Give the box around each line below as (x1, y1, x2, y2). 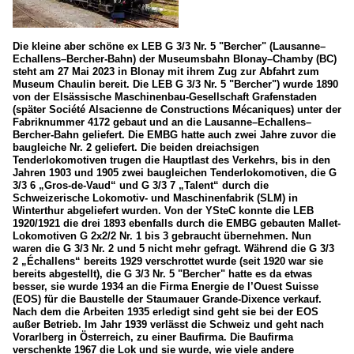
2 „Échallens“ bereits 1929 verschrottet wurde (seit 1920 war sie (13, 254, 323, 267)
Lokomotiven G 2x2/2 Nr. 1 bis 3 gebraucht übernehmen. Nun (13, 229, 311, 242)
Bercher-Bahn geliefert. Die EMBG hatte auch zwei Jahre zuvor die (13, 128, 336, 141)
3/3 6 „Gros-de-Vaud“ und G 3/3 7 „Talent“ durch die (13, 179, 269, 191)
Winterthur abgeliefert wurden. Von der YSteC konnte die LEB (13, 204, 314, 217)
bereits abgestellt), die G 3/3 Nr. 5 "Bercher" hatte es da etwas (13, 267, 312, 280)
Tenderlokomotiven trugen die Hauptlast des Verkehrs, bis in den (13, 153, 330, 166)
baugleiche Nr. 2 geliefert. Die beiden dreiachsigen (13, 141, 259, 153)
